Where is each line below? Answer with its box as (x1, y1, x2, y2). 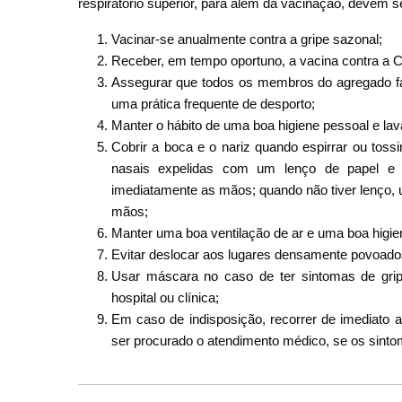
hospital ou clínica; (110, 289, 219, 305)
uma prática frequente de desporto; (110, 95, 315, 111)
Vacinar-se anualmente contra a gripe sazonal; (110, 31, 382, 47)
